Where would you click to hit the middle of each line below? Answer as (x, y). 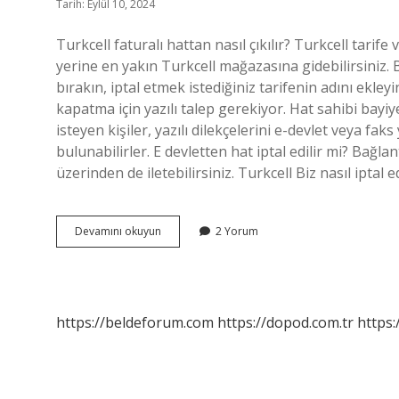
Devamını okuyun (118, 231)
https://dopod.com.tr (285, 322)
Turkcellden (190, 230)
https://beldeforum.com (135, 322)
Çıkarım (179, 262)
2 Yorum (237, 231)
